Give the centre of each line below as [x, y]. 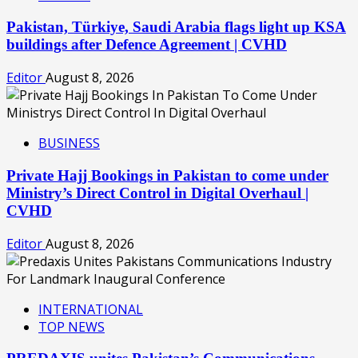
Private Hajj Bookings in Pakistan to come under [167, 175]
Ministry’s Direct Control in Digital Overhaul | [157, 193]
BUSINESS [69, 143]
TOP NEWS [72, 326]
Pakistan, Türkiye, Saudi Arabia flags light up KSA [176, 27]
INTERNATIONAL [91, 309]
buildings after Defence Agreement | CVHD [147, 45]
